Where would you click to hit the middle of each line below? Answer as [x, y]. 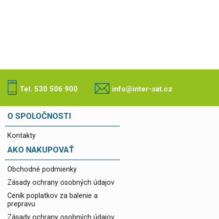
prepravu [21, 204]
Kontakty [22, 136]
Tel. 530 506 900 [49, 89]
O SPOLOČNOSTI [39, 116]
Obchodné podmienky [42, 169]
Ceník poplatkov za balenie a [53, 196]
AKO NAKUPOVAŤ [41, 150]
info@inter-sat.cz [142, 89]
